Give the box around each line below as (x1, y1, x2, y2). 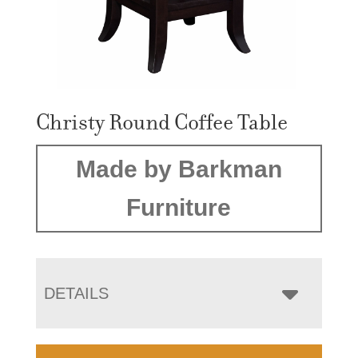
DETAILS (43, 284, 109, 302)
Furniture (126, 193, 232, 221)
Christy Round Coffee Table (35, 108, 288, 136)
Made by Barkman (75, 155, 282, 182)
